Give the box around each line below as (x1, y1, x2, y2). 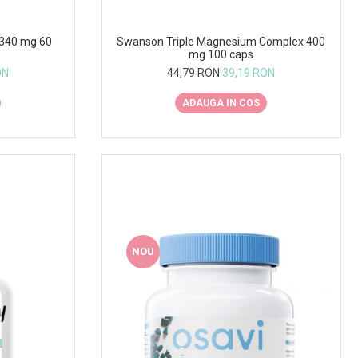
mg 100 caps (189, 47, 254, 61)
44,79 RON (167, 66, 223, 79)
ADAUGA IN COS (182, 97, 261, 109)
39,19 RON (222, 66, 276, 79)
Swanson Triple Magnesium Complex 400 (117, 34, 326, 48)
